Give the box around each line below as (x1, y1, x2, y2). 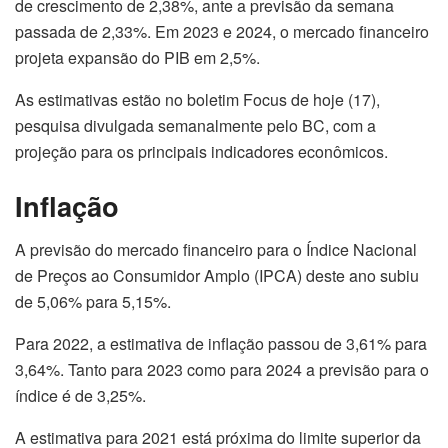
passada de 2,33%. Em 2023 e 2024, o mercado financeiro (15, 20, 429, 44)
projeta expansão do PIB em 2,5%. (15, 46, 260, 70)
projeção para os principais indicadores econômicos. (15, 140, 388, 164)
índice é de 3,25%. (15, 384, 146, 408)
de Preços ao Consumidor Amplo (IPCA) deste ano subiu (15, 264, 419, 288)
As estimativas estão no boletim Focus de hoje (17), (15, 88, 380, 112)
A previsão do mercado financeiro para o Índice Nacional (15, 238, 417, 262)
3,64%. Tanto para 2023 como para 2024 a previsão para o (15, 358, 429, 382)
